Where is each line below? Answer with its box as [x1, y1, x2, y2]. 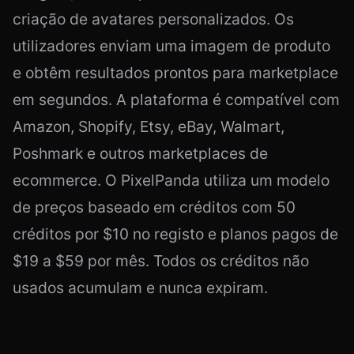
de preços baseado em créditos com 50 [13, 198, 296, 217]
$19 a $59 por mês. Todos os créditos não [13, 251, 309, 271]
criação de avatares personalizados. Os [13, 9, 294, 29]
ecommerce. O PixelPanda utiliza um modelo [13, 171, 330, 190]
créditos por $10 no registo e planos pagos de [13, 224, 338, 244]
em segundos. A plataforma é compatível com [13, 90, 340, 110]
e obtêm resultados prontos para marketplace [13, 63, 338, 83]
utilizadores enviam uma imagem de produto [13, 36, 330, 56]
